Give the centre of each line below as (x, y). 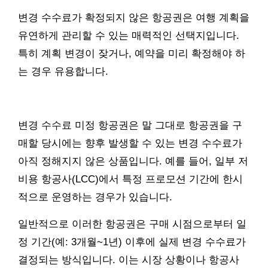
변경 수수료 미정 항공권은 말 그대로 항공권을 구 (130, 125)
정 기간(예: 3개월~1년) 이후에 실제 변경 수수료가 (132, 242)
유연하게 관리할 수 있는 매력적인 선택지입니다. (129, 35)
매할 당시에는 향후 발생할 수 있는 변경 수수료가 (130, 143)
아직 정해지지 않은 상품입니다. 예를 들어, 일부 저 (133, 161)
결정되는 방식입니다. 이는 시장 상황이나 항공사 (129, 260)
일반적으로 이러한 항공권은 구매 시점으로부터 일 (132, 224)
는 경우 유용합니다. (63, 71)
